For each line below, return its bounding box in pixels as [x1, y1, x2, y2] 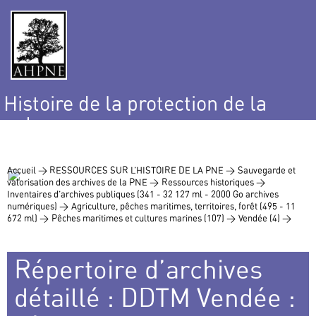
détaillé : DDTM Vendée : [14, 281, 296, 314]
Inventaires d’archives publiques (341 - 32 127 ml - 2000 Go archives [7, 188, 279, 200]
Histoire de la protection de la [4, 91, 267, 116]
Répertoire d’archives [14, 253, 262, 286]
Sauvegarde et [238, 164, 296, 176]
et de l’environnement [4, 130, 197, 156]
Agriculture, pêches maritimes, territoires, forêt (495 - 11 [71, 200, 296, 212]
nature [4, 111, 62, 136]
